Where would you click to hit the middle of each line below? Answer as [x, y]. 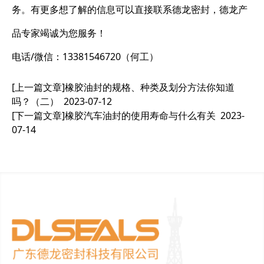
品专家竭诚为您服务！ [59, 33]
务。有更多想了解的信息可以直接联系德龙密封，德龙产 [130, 9]
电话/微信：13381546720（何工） [85, 57]
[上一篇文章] [38, 87]
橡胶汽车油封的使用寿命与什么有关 [140, 115]
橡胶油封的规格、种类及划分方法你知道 [150, 87]
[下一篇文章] [38, 115]
